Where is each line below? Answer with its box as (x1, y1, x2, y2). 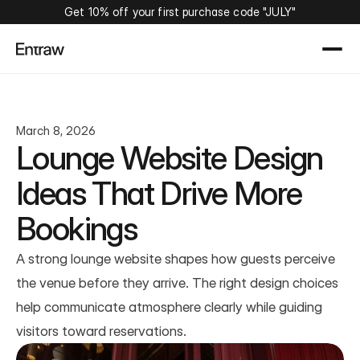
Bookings (16, 209, 137, 248)
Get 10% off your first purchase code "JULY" (63, 5, 297, 18)
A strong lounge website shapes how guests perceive (16, 251, 335, 267)
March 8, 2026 (16, 123, 96, 138)
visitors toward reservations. (16, 323, 186, 339)
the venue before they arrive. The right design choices (16, 275, 338, 291)
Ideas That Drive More (16, 174, 302, 213)
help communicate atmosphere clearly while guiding (16, 299, 322, 315)
